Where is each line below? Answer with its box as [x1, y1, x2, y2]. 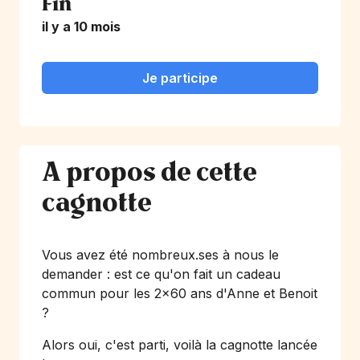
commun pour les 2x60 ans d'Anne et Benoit [42, 285, 317, 301]
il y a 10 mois [42, 18, 121, 35]
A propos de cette [42, 157, 257, 189]
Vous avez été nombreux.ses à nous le [42, 247, 279, 263]
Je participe [142, 70, 218, 86]
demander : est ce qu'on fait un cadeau [42, 266, 280, 282]
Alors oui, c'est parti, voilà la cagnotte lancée [42, 337, 317, 353]
